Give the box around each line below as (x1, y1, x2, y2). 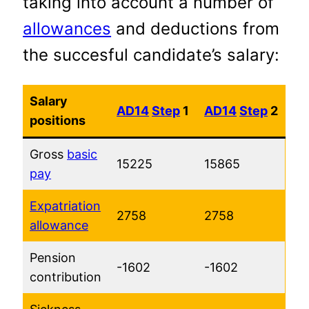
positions (30, 112, 86, 128)
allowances (23, 18, 112, 39)
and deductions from (111, 18, 280, 39)
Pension (30, 250, 77, 265)
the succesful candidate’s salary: (23, 44, 280, 65)
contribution (30, 269, 102, 284)
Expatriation (30, 198, 101, 213)
